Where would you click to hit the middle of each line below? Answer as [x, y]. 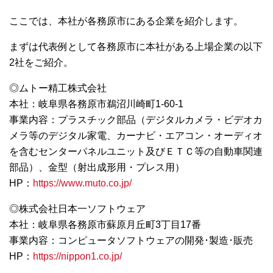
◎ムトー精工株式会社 [58, 88]
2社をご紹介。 [41, 63]
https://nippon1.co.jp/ [77, 257]
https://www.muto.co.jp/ [82, 183]
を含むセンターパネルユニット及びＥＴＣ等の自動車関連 [136, 152]
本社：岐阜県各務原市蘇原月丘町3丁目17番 [105, 225]
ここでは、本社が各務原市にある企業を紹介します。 [126, 21]
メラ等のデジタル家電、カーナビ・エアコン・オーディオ [136, 136]
